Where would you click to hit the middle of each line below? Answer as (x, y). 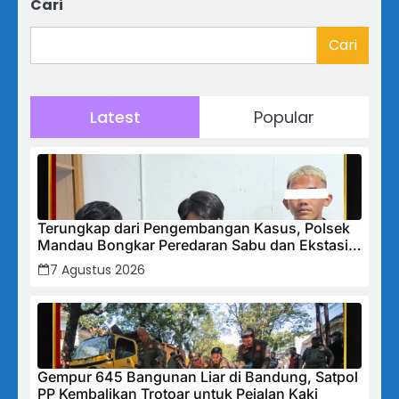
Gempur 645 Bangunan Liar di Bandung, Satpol (198, 376)
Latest (115, 117)
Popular (284, 117)
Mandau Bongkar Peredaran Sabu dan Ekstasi (193, 244)
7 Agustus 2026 (98, 269)
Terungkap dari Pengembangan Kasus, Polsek (194, 228)
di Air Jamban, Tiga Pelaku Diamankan (167, 261)
